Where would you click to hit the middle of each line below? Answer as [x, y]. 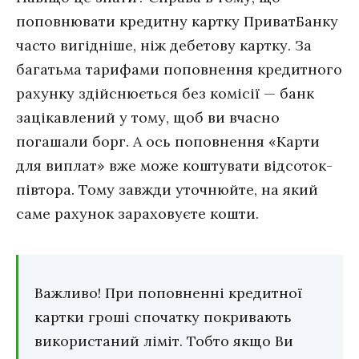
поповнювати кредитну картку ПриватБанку [177, 21]
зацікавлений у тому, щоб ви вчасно [148, 117]
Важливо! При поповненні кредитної [168, 293]
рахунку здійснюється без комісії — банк [165, 93]
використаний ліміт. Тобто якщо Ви [164, 341]
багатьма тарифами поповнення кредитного [179, 69]
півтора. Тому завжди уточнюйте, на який [167, 189]
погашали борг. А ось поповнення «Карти [168, 141]
